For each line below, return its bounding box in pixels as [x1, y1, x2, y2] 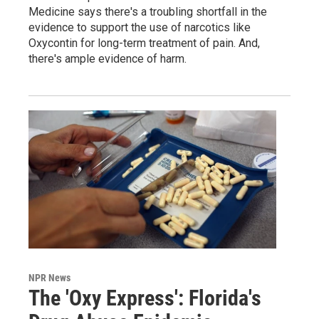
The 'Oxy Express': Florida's [28, 286, 261, 311]
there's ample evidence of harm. [28, 52, 187, 66]
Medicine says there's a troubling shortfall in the [28, 5, 267, 19]
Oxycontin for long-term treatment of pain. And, [28, 36, 260, 51]
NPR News [28, 272, 70, 284]
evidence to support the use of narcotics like [28, 21, 251, 35]
